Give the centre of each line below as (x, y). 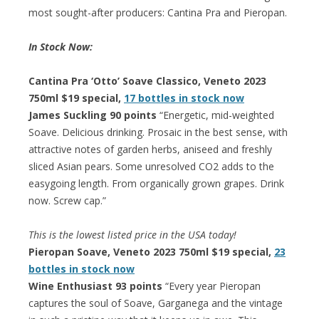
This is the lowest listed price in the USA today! (132, 234)
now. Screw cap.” (67, 200)
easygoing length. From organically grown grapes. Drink (156, 183)
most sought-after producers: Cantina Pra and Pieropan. (158, 12)
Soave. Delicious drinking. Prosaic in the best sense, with (158, 132)
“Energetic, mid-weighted (215, 115)
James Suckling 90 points (93, 115)
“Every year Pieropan (211, 286)
